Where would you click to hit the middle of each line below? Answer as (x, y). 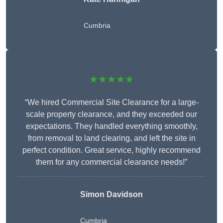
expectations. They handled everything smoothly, (111, 126)
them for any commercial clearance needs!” (111, 162)
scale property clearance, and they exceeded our (111, 114)
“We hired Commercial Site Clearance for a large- (111, 103)
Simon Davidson (111, 195)
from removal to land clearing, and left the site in (111, 138)
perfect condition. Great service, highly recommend (111, 150)
